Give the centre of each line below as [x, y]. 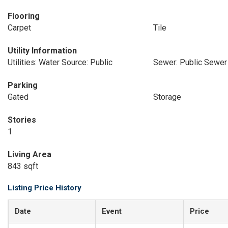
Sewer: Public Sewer [190, 62]
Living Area [30, 154]
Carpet [19, 28]
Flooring [24, 16]
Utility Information [42, 51]
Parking [23, 85]
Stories [22, 120]
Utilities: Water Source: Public [60, 62]
